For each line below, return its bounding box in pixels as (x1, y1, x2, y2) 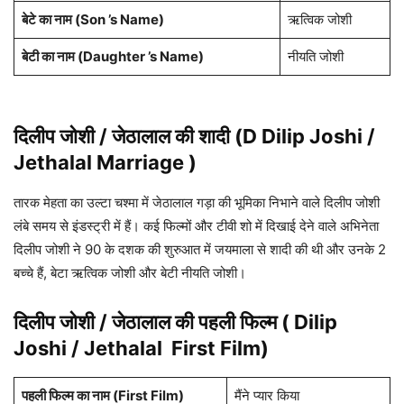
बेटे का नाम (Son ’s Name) (21, 11, 164, 29)
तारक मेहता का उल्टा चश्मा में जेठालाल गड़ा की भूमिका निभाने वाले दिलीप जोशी (14, 194, 380, 212)
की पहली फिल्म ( (170, 310, 294, 335)
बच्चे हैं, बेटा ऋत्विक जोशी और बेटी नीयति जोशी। (14, 264, 246, 282)
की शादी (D (170, 124, 262, 149)
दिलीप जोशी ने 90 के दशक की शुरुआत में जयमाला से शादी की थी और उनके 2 (14, 241, 386, 259)
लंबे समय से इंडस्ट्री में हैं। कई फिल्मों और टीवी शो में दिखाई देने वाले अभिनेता (14, 217, 379, 235)
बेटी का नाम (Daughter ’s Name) (21, 48, 204, 66)
